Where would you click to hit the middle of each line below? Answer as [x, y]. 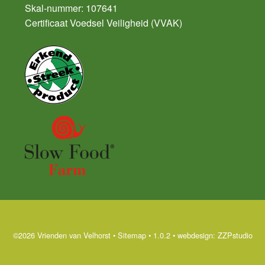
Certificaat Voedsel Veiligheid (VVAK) [104, 23]
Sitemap [132, 235]
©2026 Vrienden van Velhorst [62, 235]
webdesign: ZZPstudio [215, 235]
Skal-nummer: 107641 [71, 8]
